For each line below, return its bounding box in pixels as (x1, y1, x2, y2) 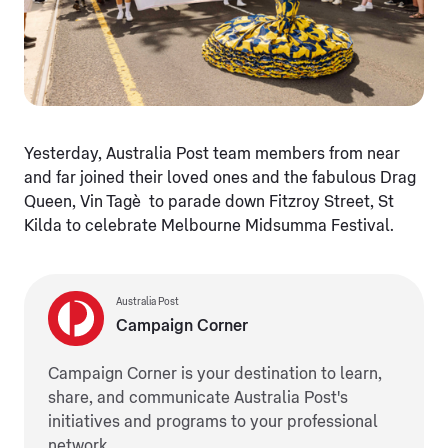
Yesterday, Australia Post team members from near (24, 146, 400, 163)
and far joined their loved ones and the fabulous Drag (24, 170, 416, 187)
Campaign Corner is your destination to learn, (48, 366, 382, 383)
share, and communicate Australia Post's (48, 390, 348, 407)
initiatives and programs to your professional (48, 414, 378, 431)
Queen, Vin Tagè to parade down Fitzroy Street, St (24, 194, 394, 211)
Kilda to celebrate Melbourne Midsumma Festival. (24, 218, 394, 235)
